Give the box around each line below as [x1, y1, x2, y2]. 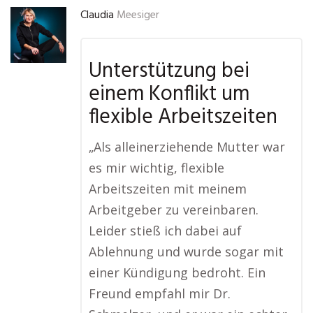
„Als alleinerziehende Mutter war [89, 138, 285, 155]
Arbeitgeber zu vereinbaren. [89, 201, 259, 218]
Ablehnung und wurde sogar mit [89, 243, 284, 260]
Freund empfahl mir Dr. [89, 285, 231, 302]
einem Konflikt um [89, 78, 249, 111]
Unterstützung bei [89, 54, 249, 88]
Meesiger [117, 7, 159, 24]
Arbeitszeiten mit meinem [89, 180, 247, 197]
